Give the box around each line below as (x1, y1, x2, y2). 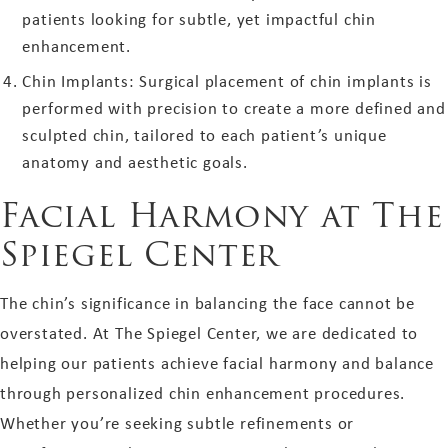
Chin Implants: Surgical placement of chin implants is (22, 69, 432, 92)
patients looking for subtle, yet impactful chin (22, 7, 376, 30)
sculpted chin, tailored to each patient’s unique (22, 123, 387, 146)
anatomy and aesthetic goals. (22, 150, 248, 173)
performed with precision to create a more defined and (22, 96, 446, 119)
